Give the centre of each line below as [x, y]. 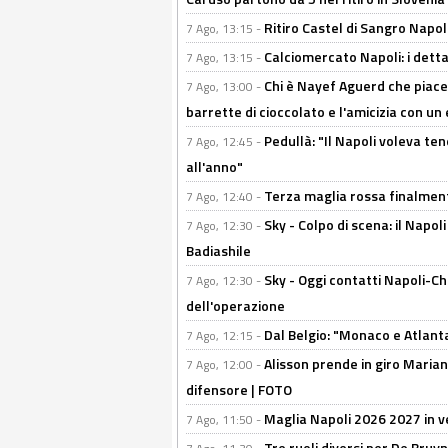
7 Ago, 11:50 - [225, 419]
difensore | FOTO [239, 389]
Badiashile [218, 250]
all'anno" [214, 166]
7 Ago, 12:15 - [225, 335]
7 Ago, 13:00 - [225, 86]
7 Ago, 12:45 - [225, 141]
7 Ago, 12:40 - [225, 196]
